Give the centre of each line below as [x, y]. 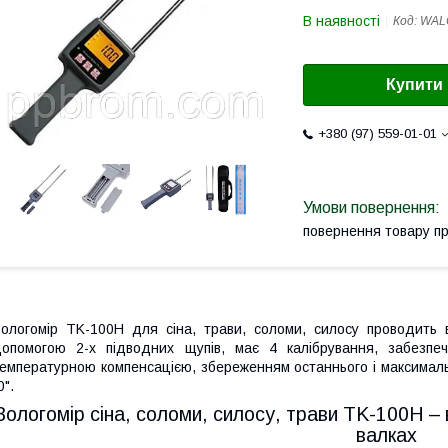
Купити [414, 85]
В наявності [341, 21]
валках [386, 434]
